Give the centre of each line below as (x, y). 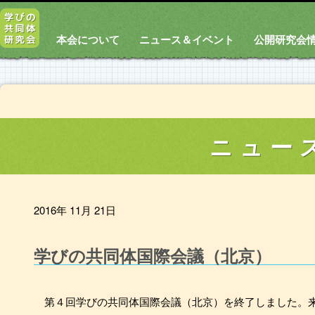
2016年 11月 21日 (75, 210)
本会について (88, 39)
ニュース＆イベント (187, 39)
